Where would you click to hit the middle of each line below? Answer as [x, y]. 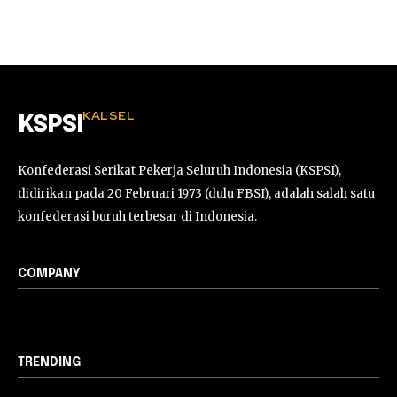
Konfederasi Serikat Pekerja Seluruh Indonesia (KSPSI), [179, 170]
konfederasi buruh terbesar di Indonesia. [137, 216]
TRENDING [49, 362]
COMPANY [49, 273]
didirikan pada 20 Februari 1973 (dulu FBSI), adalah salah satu [196, 193]
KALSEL [109, 115]
